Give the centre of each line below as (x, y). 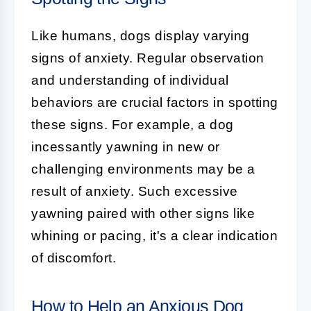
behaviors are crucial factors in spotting (155, 102)
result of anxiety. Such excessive (135, 191)
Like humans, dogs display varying (141, 36)
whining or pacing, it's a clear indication (154, 236)
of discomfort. (74, 258)
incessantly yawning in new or (126, 147)
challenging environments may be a (143, 169)
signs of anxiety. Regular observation (148, 58)
